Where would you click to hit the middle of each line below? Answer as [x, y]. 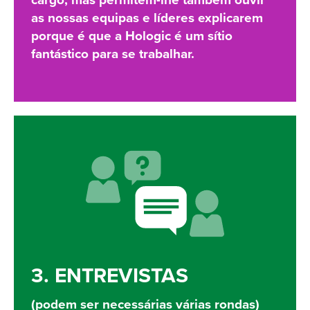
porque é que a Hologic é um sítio [132, 36]
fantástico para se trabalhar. [113, 54]
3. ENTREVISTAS [110, 276]
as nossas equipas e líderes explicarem [147, 18]
